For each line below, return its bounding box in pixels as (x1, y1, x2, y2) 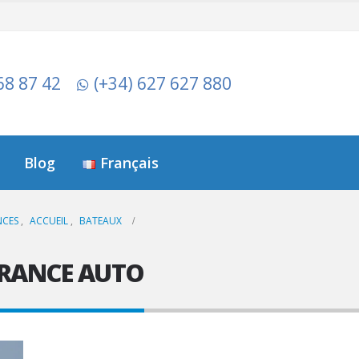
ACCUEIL (30, 214, 69, 228)
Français (99, 153, 159, 172)
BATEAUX (79, 214, 123, 228)
